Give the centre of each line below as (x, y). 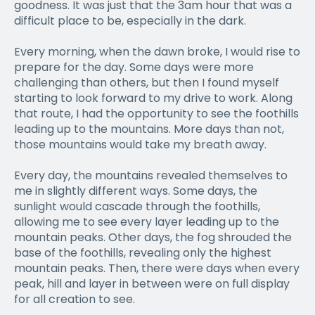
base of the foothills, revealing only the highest (143, 252)
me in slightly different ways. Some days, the (136, 191)
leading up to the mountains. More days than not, (149, 129)
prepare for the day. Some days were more (134, 67)
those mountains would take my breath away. (140, 144)
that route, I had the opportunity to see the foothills (156, 113)
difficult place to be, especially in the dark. (130, 20)
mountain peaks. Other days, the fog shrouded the (153, 237)
